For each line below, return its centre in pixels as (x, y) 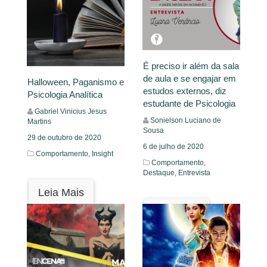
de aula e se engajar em (190, 79)
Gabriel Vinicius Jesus (71, 112)
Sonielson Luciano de (186, 121)
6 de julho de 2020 (173, 147)
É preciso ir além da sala (191, 66)
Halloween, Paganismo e (76, 82)
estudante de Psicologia (189, 104)
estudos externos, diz (185, 91)
